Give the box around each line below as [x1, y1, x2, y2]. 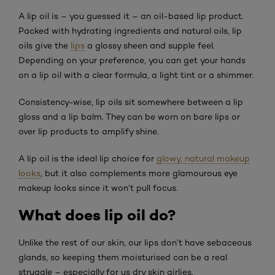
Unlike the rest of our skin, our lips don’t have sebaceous [18, 237, 252, 247]
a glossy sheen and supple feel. [85, 40, 215, 50]
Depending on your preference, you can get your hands [18, 55, 246, 65]
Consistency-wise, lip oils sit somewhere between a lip [18, 96, 243, 107]
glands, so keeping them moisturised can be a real [18, 252, 227, 262]
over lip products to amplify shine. [18, 126, 159, 136]
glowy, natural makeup [157, 153, 250, 163]
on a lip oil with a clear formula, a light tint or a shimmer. [18, 69, 254, 80]
